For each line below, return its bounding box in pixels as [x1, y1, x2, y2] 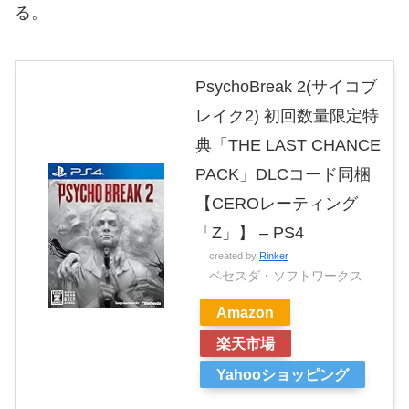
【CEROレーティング [195, 194, 358, 214]
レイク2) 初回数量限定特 [195, 107, 379, 126]
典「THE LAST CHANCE [195, 136, 381, 155]
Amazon [216, 304, 274, 321]
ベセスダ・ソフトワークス [209, 268, 362, 284]
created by [209, 250, 259, 262]
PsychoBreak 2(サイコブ [195, 78, 377, 97]
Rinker [259, 250, 288, 262]
